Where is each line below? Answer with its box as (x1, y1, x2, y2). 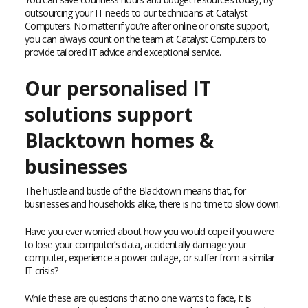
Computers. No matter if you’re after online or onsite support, (25, 19, 270, 32)
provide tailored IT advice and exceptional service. (25, 45, 221, 58)
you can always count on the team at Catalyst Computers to (25, 32, 267, 45)
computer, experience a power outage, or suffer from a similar (25, 251, 275, 264)
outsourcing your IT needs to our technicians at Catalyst (25, 6, 247, 19)
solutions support (25, 101, 194, 127)
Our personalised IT (25, 75, 212, 101)
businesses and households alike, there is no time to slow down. (25, 197, 281, 210)
